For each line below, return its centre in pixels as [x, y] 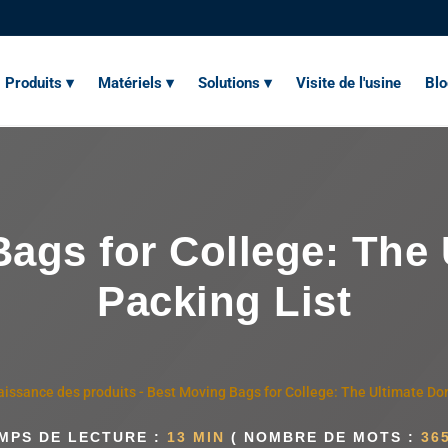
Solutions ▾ [235, 83]
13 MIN [195, 436]
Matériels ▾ [136, 83]
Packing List [224, 301]
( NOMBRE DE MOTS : [322, 436]
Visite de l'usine [348, 83]
